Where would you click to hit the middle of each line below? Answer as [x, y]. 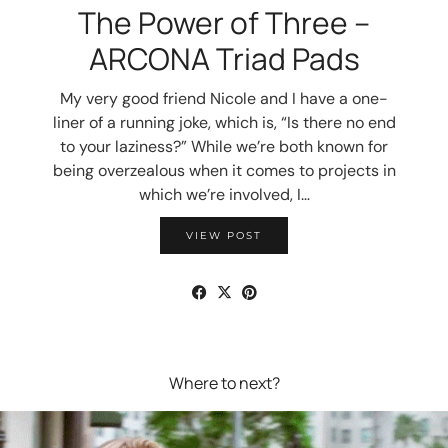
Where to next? [224, 383]
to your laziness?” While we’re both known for [224, 146]
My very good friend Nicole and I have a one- [224, 98]
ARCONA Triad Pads [224, 58]
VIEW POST [224, 235]
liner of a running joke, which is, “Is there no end [224, 122]
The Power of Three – [224, 22]
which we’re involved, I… [224, 194]
